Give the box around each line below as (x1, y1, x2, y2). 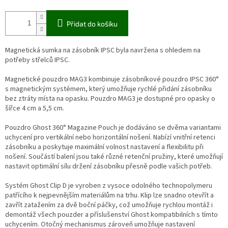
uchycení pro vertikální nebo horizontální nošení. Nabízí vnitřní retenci (5, 132, 215, 143)
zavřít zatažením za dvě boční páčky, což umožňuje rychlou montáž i (5, 200, 213, 211)
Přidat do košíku (67, 19, 118, 28)
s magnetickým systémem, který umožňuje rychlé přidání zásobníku (5, 84, 212, 95)
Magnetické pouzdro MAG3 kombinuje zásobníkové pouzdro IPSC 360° (5, 74, 219, 85)
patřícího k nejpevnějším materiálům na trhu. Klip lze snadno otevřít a (5, 190, 214, 201)
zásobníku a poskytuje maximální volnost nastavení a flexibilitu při (5, 142, 204, 153)
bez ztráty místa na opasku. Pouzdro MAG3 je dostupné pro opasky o (5, 94, 215, 104)
